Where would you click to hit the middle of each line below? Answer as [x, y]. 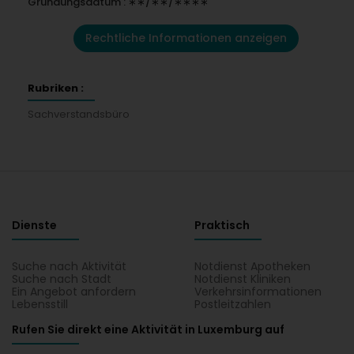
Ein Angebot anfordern [74, 292]
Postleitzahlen [233, 304]
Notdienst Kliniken [243, 279]
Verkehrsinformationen [258, 292]
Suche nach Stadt [62, 279]
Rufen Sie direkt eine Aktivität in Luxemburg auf [148, 330]
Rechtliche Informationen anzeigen [186, 38]
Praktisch [222, 225]
